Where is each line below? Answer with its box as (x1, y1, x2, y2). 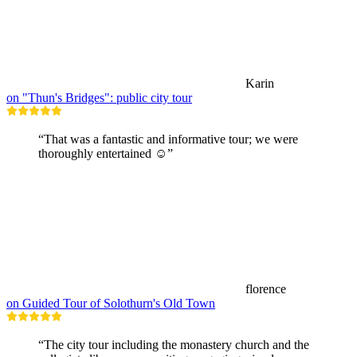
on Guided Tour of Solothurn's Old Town (6, 296, 215, 310)
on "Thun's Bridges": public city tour (6, 90, 192, 104)
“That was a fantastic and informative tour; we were (38, 131, 298, 146)
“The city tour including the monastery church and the (38, 337, 309, 351)
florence (245, 281, 286, 296)
